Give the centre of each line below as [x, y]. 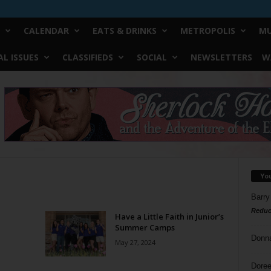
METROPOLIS [207, 31]
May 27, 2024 [135, 242]
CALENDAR [46, 31]
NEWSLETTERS [221, 57]
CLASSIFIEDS [87, 57]
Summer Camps [145, 227]
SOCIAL [152, 57]
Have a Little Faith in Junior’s [169, 217]
